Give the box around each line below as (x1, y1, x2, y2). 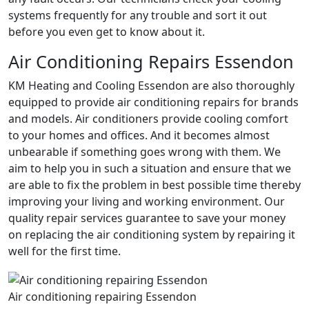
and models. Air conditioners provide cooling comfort (8, 111, 288, 127)
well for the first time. (8, 243, 121, 259)
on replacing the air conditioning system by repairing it (8, 227, 295, 243)
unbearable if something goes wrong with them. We (8, 144, 281, 160)
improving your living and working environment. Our (8, 194, 285, 210)
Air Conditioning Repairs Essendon (8, 50, 294, 74)
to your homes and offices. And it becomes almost (8, 128, 270, 143)
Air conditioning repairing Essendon (8, 288, 197, 304)
